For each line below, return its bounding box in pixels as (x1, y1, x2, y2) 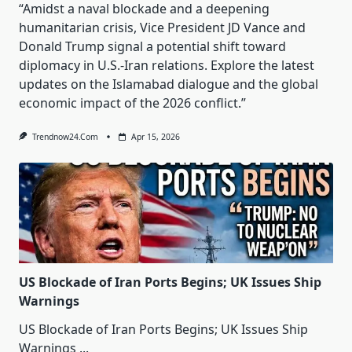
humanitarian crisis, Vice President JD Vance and (19, 19, 306, 37)
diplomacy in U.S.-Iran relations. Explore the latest (19, 57, 314, 75)
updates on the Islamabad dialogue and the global (19, 75, 318, 93)
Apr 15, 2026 (130, 131, 180, 143)
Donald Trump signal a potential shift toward (19, 38, 286, 56)
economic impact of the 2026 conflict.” (19, 94, 246, 112)
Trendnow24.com (31, 131, 98, 143)
